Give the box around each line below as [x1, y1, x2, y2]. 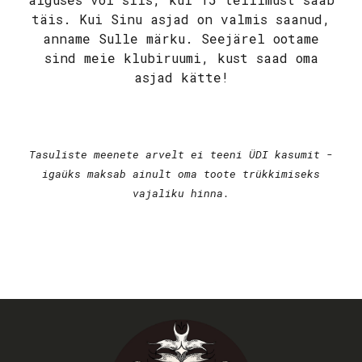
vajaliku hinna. [133, 186, 229, 200]
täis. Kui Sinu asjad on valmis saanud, [32, 11, 330, 28]
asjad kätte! [133, 69, 229, 86]
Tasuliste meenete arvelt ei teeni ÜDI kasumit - [29, 147, 333, 162]
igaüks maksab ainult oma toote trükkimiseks [42, 166, 320, 181]
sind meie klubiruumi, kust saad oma [44, 49, 318, 67]
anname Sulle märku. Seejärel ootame [43, 30, 319, 48]
